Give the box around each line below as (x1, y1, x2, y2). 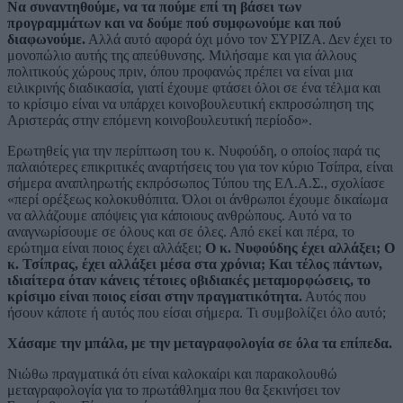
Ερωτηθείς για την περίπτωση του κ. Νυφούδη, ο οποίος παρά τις (7, 143, 380, 159)
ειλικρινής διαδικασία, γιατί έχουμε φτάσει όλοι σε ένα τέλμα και (7, 80, 381, 96)
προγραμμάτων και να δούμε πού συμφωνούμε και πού (7, 15, 341, 31)
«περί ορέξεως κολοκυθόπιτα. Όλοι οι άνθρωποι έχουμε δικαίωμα (7, 192, 388, 208)
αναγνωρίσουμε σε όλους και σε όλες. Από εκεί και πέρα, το (7, 224, 354, 240)
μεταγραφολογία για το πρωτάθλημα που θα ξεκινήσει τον (7, 382, 340, 399)
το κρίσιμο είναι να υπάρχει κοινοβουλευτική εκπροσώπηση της (7, 96, 373, 112)
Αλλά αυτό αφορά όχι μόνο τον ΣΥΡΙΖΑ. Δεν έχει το (85, 31, 392, 48)
